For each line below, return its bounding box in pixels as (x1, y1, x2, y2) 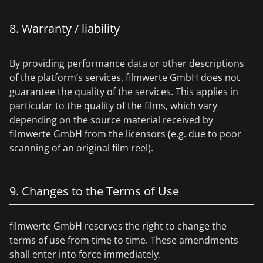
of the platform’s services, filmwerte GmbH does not (9, 71, 240, 84)
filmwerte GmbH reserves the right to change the (9, 220, 227, 232)
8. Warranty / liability (9, 21, 120, 36)
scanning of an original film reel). (9, 141, 153, 154)
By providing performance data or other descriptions (9, 57, 244, 70)
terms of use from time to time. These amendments (9, 234, 238, 247)
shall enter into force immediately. (9, 248, 161, 261)
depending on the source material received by (9, 113, 213, 126)
